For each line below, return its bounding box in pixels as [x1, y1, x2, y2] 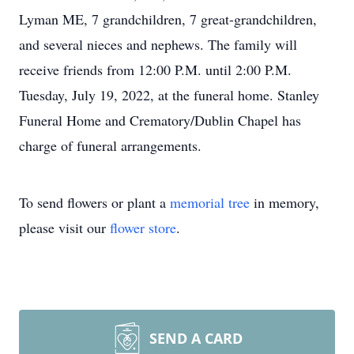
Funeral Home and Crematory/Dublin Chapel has [19, 111, 301, 130]
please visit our [19, 218, 110, 237]
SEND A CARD [149, 329, 243, 348]
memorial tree [170, 193, 250, 212]
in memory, [250, 193, 319, 212]
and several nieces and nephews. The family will [19, 35, 297, 54]
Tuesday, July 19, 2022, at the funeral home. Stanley [19, 85, 319, 104]
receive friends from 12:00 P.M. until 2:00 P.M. [19, 60, 292, 79]
